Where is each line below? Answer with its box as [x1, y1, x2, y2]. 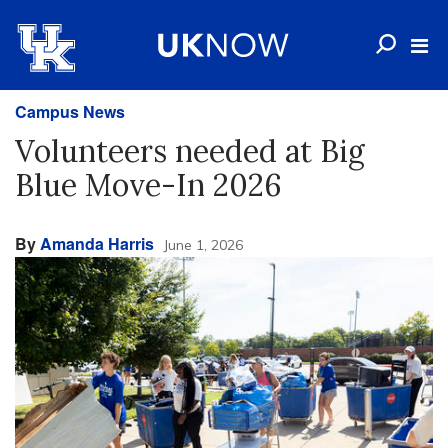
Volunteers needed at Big [15, 132, 365, 170]
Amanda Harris [40, 232, 154, 255]
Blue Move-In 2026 [15, 166, 282, 204]
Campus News [15, 100, 125, 123]
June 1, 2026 [163, 236, 243, 254]
